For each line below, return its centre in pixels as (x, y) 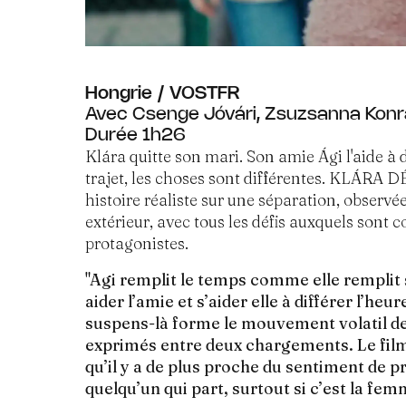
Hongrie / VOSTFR (163, 93)
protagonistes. (137, 243)
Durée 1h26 (136, 135)
